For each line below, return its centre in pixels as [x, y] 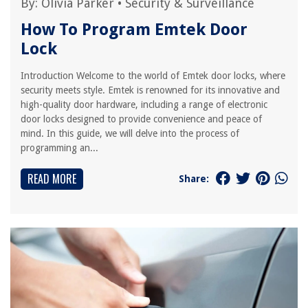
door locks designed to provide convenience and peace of [141, 119]
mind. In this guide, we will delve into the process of [130, 133]
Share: [194, 178]
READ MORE [52, 179]
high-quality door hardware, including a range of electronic [144, 104]
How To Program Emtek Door [134, 30]
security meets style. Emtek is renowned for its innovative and [150, 90]
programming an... [59, 148]
